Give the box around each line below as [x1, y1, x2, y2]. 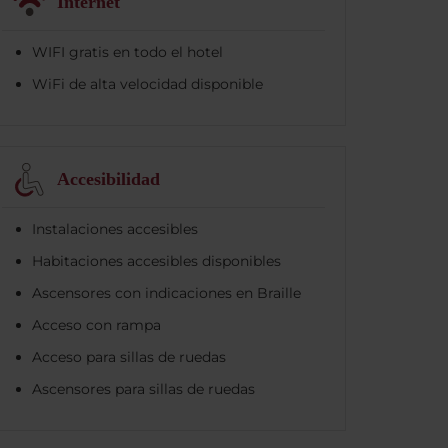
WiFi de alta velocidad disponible [32, 74, 264, 93]
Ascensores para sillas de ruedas [32, 379, 256, 398]
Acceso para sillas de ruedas [32, 347, 227, 366]
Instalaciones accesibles [32, 219, 199, 238]
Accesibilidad [57, 169, 161, 190]
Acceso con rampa [32, 315, 162, 334]
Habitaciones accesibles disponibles [32, 251, 282, 270]
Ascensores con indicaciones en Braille [32, 283, 302, 302]
